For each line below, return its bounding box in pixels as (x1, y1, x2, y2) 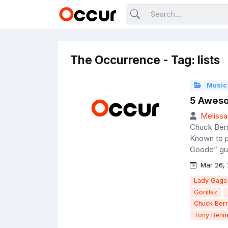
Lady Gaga (193, 177, 227, 185)
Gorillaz (193, 188, 217, 196)
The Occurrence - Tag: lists (70, 53, 220, 67)
